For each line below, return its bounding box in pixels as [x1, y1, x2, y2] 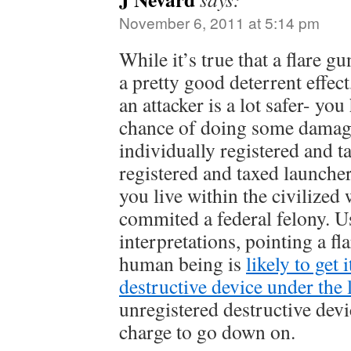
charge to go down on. [119, 318, 295, 345]
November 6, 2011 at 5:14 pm [119, 12, 320, 33]
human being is [119, 250, 246, 277]
